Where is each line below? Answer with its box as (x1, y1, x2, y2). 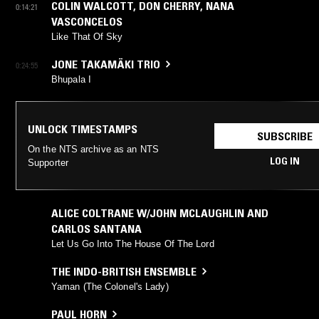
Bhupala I (51, 73, 91, 85)
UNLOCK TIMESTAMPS (28, 121, 137, 136)
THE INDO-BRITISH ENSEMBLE (51, 263, 197, 278)
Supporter (28, 157, 68, 168)
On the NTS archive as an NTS (28, 143, 159, 155)
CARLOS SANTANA (51, 221, 142, 236)
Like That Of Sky (51, 31, 123, 42)
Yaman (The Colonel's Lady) (51, 281, 169, 292)
